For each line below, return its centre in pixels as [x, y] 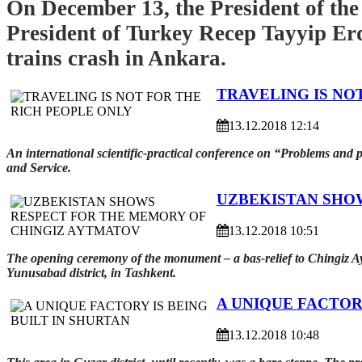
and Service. [39, 168]
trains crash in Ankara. [116, 58]
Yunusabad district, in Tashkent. [91, 272]
